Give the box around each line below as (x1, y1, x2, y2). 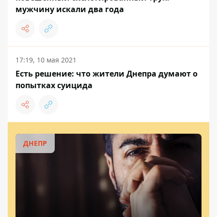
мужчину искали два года (15, 3, 124, 15)
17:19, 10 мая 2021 (15, 55, 77, 64)
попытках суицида (15, 79, 93, 91)
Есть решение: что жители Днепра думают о (15, 68, 198, 79)
